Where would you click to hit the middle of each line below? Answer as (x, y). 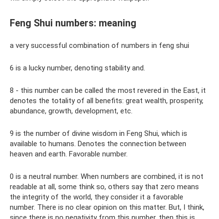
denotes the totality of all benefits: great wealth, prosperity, (107, 100)
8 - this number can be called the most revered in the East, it (108, 90)
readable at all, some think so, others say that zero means (104, 186)
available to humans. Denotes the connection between (98, 143)
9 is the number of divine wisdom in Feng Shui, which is (99, 133)
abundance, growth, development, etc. (71, 111)
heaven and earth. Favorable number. (69, 154)
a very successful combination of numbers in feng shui (99, 45)
